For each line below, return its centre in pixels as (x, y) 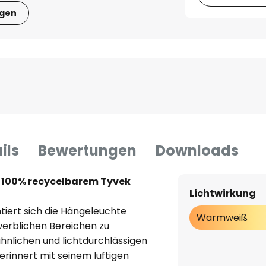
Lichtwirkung (222, 194)
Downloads (197, 151)
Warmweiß (222, 218)
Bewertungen (87, 151)
